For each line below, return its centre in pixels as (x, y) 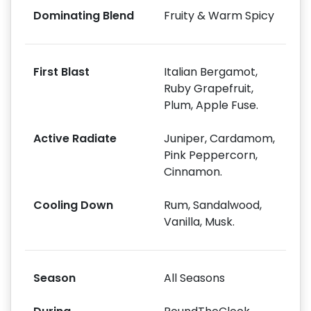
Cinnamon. (193, 171)
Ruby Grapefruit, (209, 88)
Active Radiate (75, 138)
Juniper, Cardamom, (219, 138)
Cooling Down (73, 205)
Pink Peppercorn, (211, 155)
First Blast (61, 72)
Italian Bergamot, (211, 72)
